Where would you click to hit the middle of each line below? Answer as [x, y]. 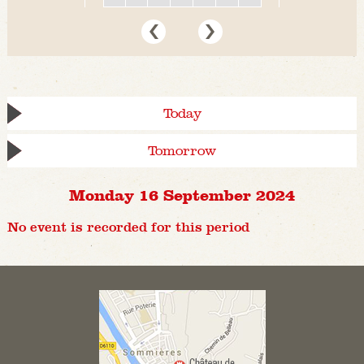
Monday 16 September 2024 [182, 195]
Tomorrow [182, 151]
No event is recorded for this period [128, 227]
